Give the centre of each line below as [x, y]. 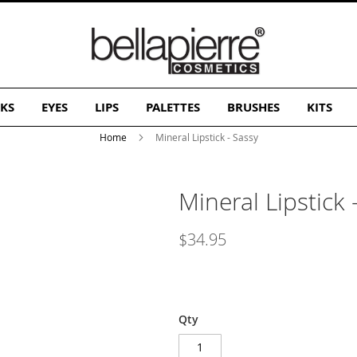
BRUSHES [253, 107]
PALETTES [173, 107]
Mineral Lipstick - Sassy [206, 137]
